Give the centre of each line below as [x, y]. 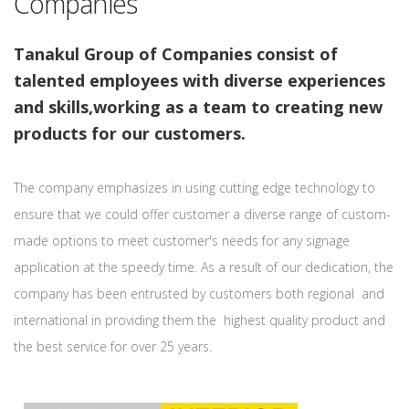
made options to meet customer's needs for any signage [182, 241]
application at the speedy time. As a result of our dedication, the [204, 267]
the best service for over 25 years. [113, 346]
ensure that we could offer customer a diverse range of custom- [202, 214]
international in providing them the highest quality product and [199, 320]
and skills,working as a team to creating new [198, 107]
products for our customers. [130, 133]
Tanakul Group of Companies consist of [176, 54]
